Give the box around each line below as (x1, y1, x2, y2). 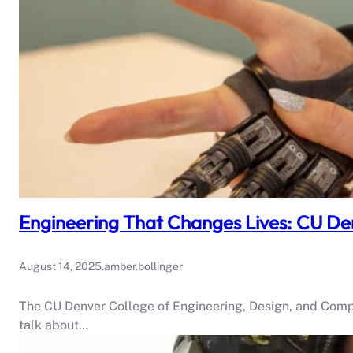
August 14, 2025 (19, 260, 102, 273)
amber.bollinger (104, 260, 183, 273)
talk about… (19, 318, 88, 333)
